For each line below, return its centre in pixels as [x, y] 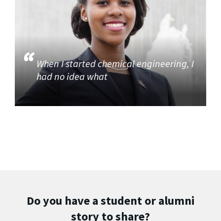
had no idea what [73, 76]
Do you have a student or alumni [110, 201]
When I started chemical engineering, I [115, 64]
